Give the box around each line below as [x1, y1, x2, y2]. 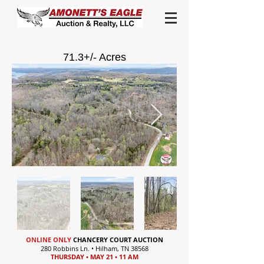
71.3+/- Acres [62, 51, 126, 63]
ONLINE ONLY [26, 235, 71, 244]
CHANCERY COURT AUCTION [71, 235, 163, 244]
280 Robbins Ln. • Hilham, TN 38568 [41, 244, 148, 253]
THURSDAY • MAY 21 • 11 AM [51, 252, 138, 261]
